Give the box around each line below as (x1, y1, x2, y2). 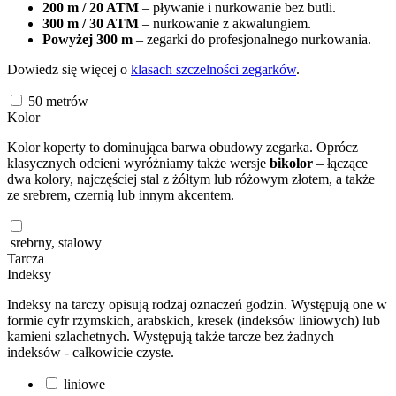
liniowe (60, 376, 105, 392)
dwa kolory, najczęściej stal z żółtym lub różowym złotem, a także (7, 171, 375, 187)
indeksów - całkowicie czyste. (7, 344, 178, 360)
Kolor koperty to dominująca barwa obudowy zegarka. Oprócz (7, 139, 358, 155)
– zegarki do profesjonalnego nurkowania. (133, 31, 371, 47)
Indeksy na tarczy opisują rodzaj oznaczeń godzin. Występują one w (7, 296, 387, 312)
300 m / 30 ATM (42, 15, 139, 31)
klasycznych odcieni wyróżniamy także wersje (7, 155, 270, 171)
